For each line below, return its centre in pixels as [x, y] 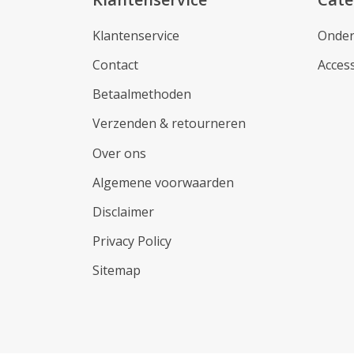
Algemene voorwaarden [163, 182]
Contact [115, 65]
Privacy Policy [132, 241]
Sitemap [117, 271]
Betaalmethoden [142, 94]
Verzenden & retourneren [169, 124]
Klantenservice [136, 35]
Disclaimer [123, 212]
